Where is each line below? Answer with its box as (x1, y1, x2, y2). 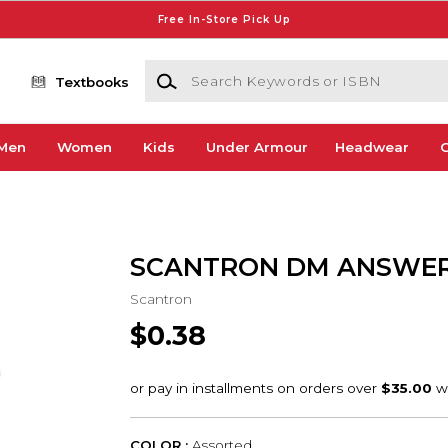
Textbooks (55, 73, 130, 90)
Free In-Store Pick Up (157, 12, 291, 26)
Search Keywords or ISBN (143, 61, 323, 78)
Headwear (334, 139, 409, 156)
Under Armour (205, 139, 308, 156)
